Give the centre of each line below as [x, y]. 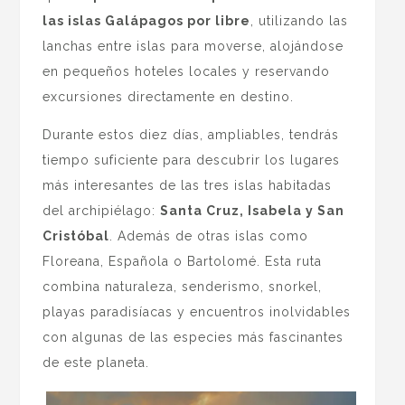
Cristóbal [76, 235]
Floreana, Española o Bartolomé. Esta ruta [183, 261]
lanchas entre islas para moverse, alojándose [193, 46]
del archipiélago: [102, 210]
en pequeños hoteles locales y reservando [187, 71]
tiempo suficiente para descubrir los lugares [192, 160]
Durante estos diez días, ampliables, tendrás [191, 134]
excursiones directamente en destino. [169, 96]
